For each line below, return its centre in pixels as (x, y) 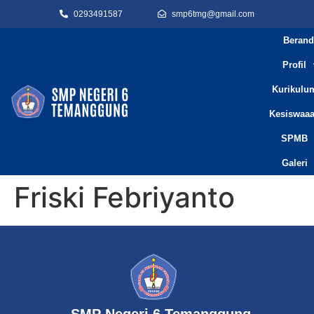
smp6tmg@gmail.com (213, 14)
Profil (295, 65)
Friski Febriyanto (124, 197)
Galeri (294, 163)
